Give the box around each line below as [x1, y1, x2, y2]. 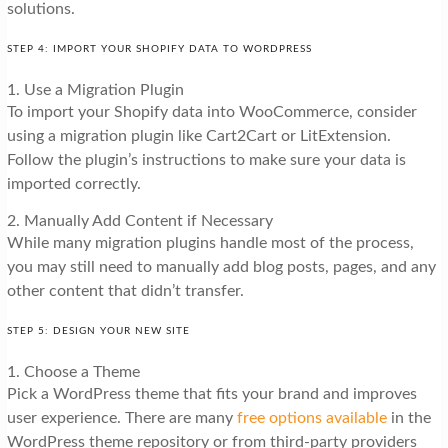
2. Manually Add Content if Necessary [6, 212, 273, 229]
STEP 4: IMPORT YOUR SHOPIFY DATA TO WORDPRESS [6, 43, 312, 54]
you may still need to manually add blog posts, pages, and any [6, 258, 436, 275]
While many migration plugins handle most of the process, [6, 234, 414, 251]
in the [386, 409, 431, 426]
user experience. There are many [6, 409, 237, 426]
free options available [236, 409, 387, 426]
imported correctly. [6, 175, 141, 192]
